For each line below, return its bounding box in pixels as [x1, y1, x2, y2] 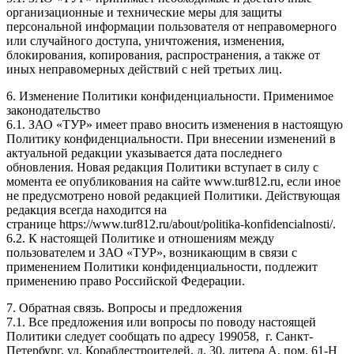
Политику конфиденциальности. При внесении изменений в [6, 131, 336, 145]
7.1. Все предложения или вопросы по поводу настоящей [6, 314, 316, 329]
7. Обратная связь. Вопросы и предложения [6, 300, 245, 314]
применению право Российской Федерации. [6, 273, 245, 288]
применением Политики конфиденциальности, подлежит [6, 259, 318, 273]
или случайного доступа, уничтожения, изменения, [6, 33, 284, 47]
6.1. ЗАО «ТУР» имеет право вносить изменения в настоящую [6, 117, 343, 131]
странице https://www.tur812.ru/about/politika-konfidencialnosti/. [6, 217, 336, 231]
